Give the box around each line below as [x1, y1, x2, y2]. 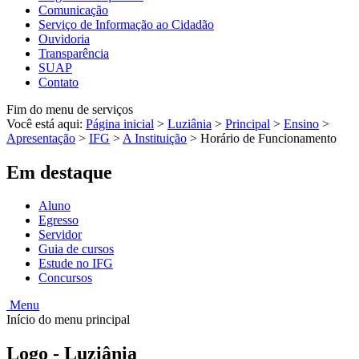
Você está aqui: [6, 116, 86, 131]
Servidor [38, 228, 82, 242]
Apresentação [6, 131, 75, 145]
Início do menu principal [6, 313, 130, 327]
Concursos [38, 271, 92, 285]
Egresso [38, 213, 79, 228]
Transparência [38, 46, 109, 60]
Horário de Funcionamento [200, 131, 337, 145]
